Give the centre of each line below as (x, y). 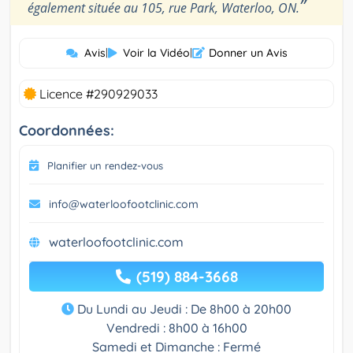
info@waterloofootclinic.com (124, 204)
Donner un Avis (248, 53)
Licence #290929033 (97, 94)
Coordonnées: (67, 131)
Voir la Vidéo (156, 53)
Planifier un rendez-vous (105, 166)
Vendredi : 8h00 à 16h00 (176, 328)
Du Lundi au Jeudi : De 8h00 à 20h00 (183, 309)
